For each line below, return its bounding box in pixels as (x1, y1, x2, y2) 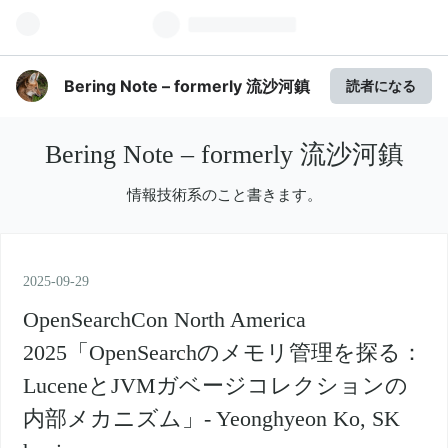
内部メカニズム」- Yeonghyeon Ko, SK (23, 405, 401, 431)
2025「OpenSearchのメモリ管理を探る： (23, 339, 424, 365)
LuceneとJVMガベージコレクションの (23, 372, 409, 398)
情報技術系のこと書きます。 (126, 185, 322, 203)
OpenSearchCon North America (23, 306, 307, 332)
